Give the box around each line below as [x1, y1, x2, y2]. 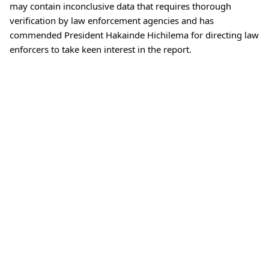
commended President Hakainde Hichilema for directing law [10, 29, 259, 41]
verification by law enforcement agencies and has [10, 14, 214, 26]
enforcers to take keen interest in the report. [10, 43, 192, 55]
